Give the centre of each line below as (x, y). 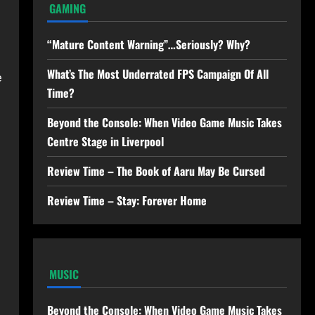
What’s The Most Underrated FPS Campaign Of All (157, 73)
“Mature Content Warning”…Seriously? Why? (148, 44)
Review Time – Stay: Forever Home (127, 200)
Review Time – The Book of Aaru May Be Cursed (156, 171)
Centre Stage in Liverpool (105, 141)
